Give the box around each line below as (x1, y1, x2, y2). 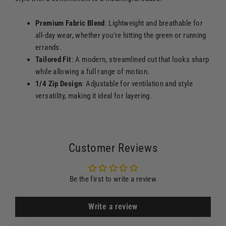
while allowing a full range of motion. (35, 67, 150, 76)
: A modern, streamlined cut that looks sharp (71, 54, 209, 64)
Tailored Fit (35, 54, 72, 64)
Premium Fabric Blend (35, 18, 105, 28)
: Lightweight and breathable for (104, 18, 203, 28)
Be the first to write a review (69, 174, 157, 184)
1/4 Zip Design (35, 79, 82, 88)
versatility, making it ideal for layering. (35, 91, 152, 100)
